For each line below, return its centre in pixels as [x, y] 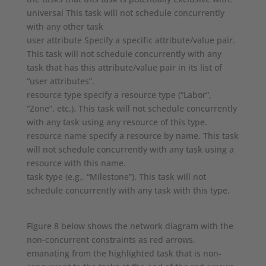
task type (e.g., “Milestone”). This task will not [116, 177]
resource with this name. [76, 163]
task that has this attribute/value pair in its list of [124, 68]
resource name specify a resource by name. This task [132, 136]
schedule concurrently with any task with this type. [128, 191]
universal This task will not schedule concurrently [125, 13]
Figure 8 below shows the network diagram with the [130, 226]
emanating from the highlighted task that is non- [124, 254]
